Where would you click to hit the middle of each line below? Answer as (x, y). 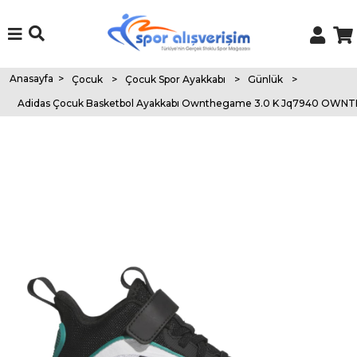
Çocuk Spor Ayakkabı (175, 79)
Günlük (265, 79)
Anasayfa (31, 78)
